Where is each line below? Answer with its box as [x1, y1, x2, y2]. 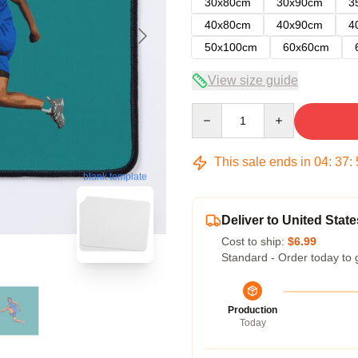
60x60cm [283, 41, 329, 54]
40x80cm [205, 18, 251, 31]
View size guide [208, 74, 298, 87]
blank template [83, 171, 147, 183]
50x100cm [205, 41, 257, 54]
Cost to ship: [221, 235, 288, 248]
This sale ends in [211, 155, 314, 169]
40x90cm [276, 18, 323, 31]
